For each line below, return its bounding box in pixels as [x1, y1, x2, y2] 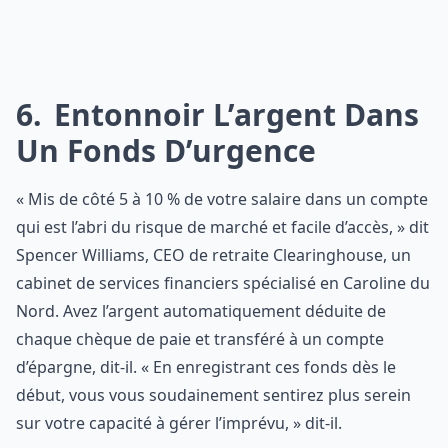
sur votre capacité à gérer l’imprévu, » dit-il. [16, 412, 342, 434]
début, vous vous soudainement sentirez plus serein [16, 384, 411, 406]
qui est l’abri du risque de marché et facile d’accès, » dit [16, 216, 429, 238]
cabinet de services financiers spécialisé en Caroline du [16, 272, 430, 294]
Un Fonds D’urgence [16, 130, 316, 171]
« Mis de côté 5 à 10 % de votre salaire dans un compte [16, 188, 428, 210]
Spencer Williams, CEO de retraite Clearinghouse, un [16, 244, 411, 266]
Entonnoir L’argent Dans [46, 94, 419, 135]
